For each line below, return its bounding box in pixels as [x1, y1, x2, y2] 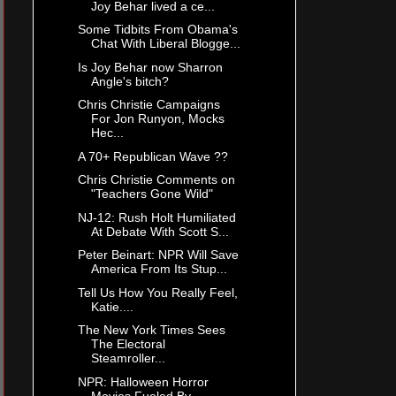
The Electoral [90, 337, 165, 352]
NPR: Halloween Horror [77, 374, 209, 389]
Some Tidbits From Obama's [77, 22, 238, 37]
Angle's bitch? [90, 73, 169, 88]
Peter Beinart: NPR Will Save [77, 247, 239, 263]
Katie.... [90, 299, 133, 314]
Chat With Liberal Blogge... [90, 36, 240, 51]
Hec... [90, 126, 124, 141]
